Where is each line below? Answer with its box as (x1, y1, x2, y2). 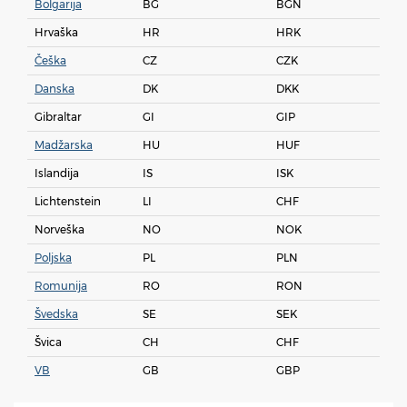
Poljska (35, 251, 72, 265)
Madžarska (35, 138, 93, 153)
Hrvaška (35, 25, 78, 40)
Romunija (35, 279, 87, 293)
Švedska (35, 307, 78, 322)
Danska (35, 82, 74, 96)
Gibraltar (35, 110, 82, 124)
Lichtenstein (35, 194, 101, 209)
